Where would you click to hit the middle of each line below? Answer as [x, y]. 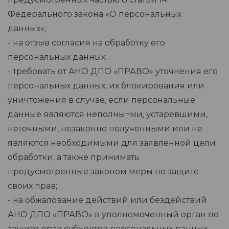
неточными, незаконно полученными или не [105, 129]
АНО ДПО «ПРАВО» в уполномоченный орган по [113, 215]
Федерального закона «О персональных [95, 14]
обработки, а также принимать [74, 157]
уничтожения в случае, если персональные [101, 100]
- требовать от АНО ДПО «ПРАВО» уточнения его [113, 72]
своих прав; [32, 186]
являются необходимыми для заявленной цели [112, 143]
